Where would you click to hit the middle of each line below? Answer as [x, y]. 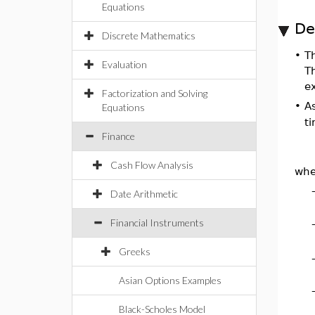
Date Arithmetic [144, 194]
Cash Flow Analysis [152, 165]
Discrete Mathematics [149, 36]
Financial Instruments [157, 223]
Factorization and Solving [155, 93]
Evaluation [124, 64]
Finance [118, 136]
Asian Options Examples [170, 280]
